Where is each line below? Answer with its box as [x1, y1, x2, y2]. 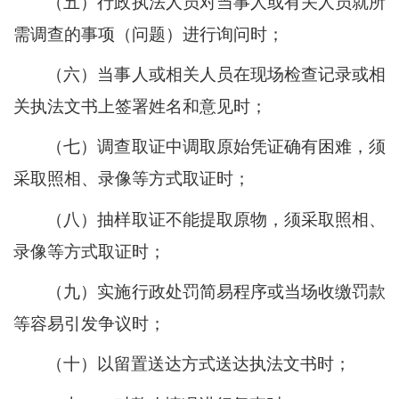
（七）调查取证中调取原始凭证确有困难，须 [46, 137, 386, 157]
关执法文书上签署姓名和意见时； [13, 97, 267, 117]
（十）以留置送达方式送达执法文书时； [46, 354, 352, 374]
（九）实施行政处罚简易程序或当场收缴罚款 [46, 282, 386, 302]
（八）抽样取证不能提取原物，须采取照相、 [46, 209, 386, 229]
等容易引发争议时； [13, 314, 166, 334]
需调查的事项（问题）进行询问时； [13, 24, 284, 44]
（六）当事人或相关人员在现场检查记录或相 [46, 65, 386, 85]
